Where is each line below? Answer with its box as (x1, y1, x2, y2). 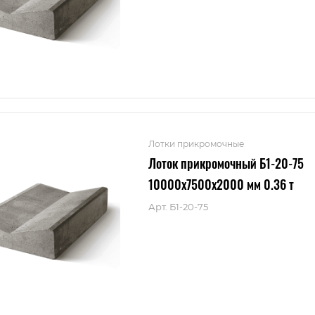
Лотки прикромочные (148, 139, 244, 149)
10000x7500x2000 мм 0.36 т (148, 175, 294, 193)
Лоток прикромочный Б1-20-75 (148, 154, 304, 172)
